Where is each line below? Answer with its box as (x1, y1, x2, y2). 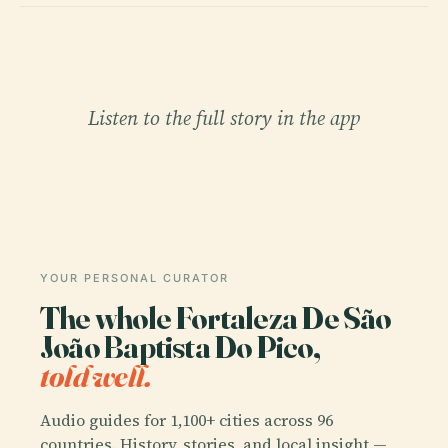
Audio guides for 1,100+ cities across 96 (40, 408, 333, 431)
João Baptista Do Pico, (40, 326, 320, 366)
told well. (40, 355, 152, 395)
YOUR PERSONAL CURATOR (40, 270, 229, 285)
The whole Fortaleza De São (40, 297, 391, 337)
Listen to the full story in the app (88, 103, 360, 132)
